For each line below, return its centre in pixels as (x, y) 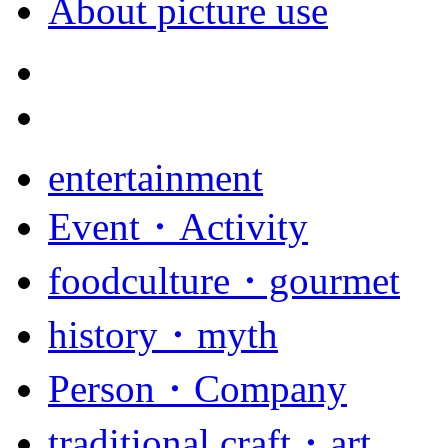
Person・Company (197, 389)
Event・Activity (178, 227)
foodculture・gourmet (224, 281)
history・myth (163, 335)
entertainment (155, 178)
